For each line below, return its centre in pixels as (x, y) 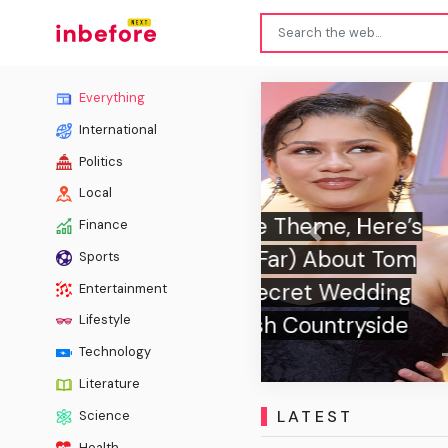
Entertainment (121, 288)
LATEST (315, 417)
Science (103, 415)
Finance (102, 225)
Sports (98, 256)
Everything (110, 97)
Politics (99, 161)
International (116, 129)
